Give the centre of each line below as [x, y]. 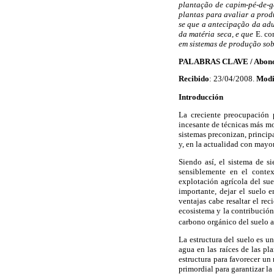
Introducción [201, 97]
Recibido [194, 79]
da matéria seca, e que [217, 34]
